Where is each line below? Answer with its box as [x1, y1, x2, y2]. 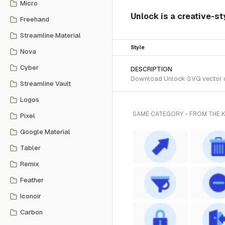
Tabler [20, 144, 41, 152]
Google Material [20, 128, 70, 136]
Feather [20, 176, 44, 184]
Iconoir [20, 192, 41, 200]
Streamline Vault [20, 80, 71, 87]
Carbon [20, 208, 43, 216]
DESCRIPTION [131, 66, 172, 73]
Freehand [20, 16, 49, 23]
